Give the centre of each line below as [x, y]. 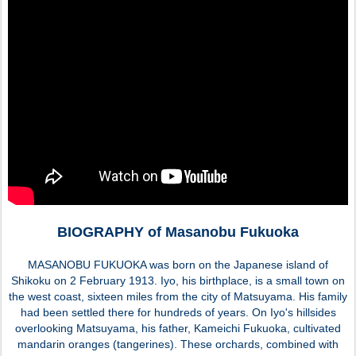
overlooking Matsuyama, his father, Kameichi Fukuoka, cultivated [178, 328]
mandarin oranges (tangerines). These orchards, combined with [178, 344]
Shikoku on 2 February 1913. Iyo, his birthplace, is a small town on [178, 280]
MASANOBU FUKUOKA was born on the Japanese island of [178, 264]
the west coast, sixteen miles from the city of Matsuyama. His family [178, 296]
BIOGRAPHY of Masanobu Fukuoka [178, 232]
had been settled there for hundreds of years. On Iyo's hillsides [178, 312]
